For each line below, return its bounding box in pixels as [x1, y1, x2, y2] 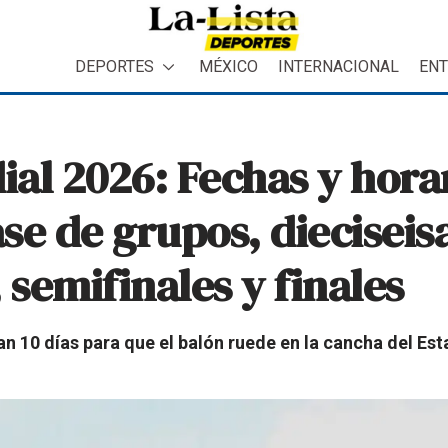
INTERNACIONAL [278, 56, 399, 76]
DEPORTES [75, 56, 154, 76]
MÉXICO [199, 56, 258, 76]
